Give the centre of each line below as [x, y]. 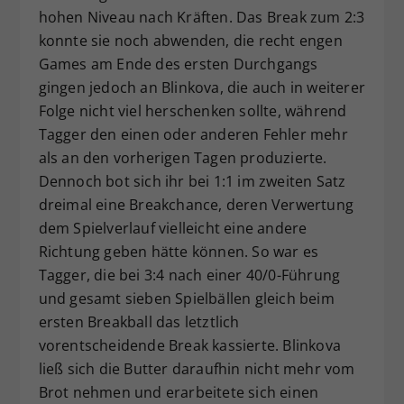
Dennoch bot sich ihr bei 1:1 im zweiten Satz [192, 181]
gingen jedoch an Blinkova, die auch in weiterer [202, 87]
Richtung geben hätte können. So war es [179, 251]
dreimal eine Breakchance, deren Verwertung [196, 204]
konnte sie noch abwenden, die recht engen [190, 40]
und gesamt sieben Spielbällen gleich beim [186, 298]
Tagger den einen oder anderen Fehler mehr [193, 134]
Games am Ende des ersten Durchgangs [178, 64]
